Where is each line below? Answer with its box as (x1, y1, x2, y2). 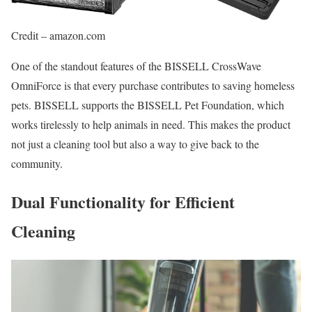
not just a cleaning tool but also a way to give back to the (11, 136, 259, 152)
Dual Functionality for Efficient (11, 189, 235, 214)
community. (11, 156, 63, 171)
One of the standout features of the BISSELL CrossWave (11, 58, 261, 74)
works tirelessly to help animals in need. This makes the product (11, 117, 290, 132)
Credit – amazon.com (11, 28, 105, 43)
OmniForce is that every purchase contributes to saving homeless (11, 78, 295, 93)
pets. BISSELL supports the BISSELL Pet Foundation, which (11, 97, 284, 113)
